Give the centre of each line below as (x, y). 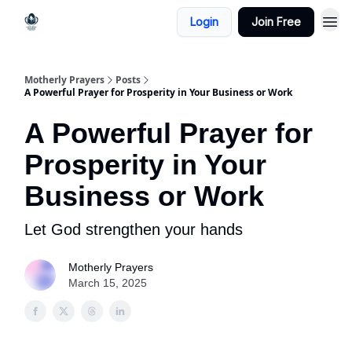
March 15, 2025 (108, 283)
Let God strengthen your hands (134, 229)
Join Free (276, 22)
